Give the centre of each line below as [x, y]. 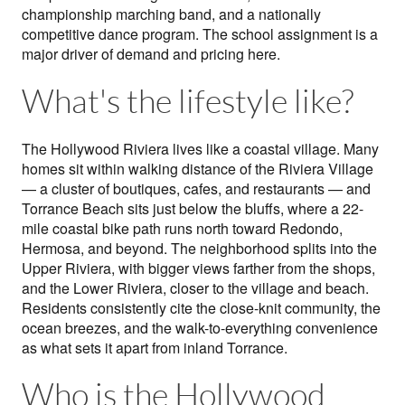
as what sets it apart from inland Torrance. [155, 348]
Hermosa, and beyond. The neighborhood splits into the [199, 249]
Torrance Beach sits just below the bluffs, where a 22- [193, 209]
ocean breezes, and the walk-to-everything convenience [200, 328]
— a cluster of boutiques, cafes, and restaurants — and [196, 189]
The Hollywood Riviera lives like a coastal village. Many [200, 149]
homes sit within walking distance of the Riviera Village [198, 169]
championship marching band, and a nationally [171, 14]
